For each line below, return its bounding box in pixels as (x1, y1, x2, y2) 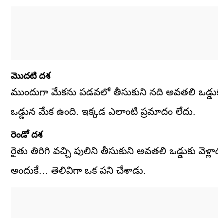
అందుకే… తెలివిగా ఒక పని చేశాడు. (11, 165, 146, 176)
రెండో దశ (11, 129, 42, 140)
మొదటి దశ (11, 71, 50, 81)
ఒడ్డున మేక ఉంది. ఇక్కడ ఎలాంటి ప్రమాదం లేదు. (11, 106, 196, 117)
